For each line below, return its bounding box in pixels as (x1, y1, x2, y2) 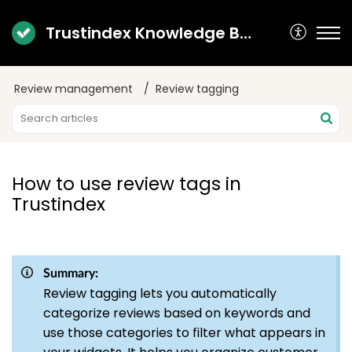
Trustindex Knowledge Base (239, 22, 251, 44)
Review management (14, 81, 133, 97)
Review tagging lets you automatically (43, 284, 277, 302)
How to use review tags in (12, 171, 241, 196)
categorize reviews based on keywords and (43, 304, 310, 322)
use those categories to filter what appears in (43, 324, 325, 342)
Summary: (43, 267, 98, 280)
